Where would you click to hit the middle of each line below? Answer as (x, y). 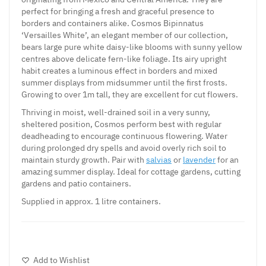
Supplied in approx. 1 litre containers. (91, 201)
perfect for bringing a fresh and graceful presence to (118, 11)
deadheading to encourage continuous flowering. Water (124, 136)
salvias (159, 159)
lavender (199, 159)
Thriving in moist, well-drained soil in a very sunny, (116, 112)
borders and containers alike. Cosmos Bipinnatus (113, 23)
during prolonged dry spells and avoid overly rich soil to (124, 148)
